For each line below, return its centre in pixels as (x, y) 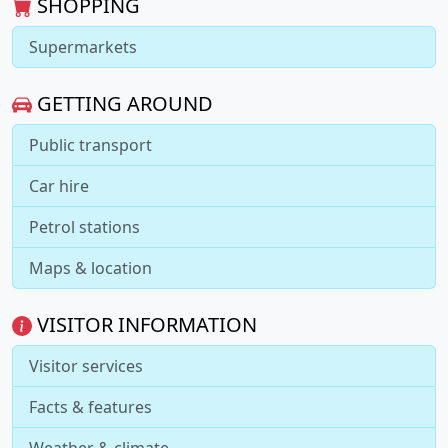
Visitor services (86, 365)
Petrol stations (84, 226)
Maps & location (90, 267)
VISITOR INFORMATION (144, 324)
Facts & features (90, 406)
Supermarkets (83, 46)
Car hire (59, 185)
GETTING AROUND (122, 103)
